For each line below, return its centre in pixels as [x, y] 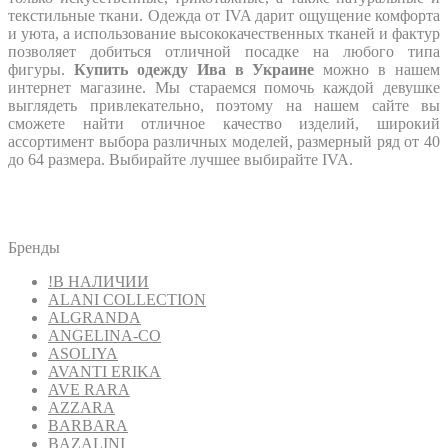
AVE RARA [89, 389]
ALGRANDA [94, 317]
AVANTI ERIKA [104, 371]
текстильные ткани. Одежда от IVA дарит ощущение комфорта [224, 15]
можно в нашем [377, 69]
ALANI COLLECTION [127, 299]
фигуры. [41, 69]
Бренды [34, 247]
